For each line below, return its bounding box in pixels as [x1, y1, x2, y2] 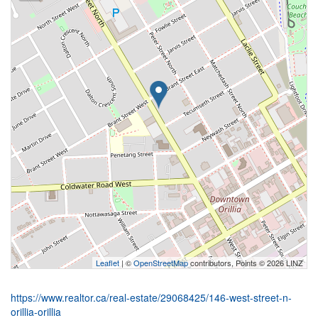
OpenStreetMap [133, 256, 188, 268]
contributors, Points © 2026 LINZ [188, 256, 303, 268]
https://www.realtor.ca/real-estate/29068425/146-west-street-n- [11, 290, 292, 305]
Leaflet [96, 256, 119, 268]
